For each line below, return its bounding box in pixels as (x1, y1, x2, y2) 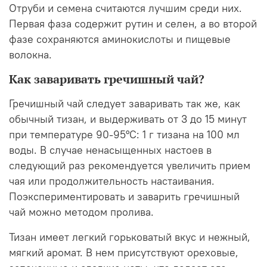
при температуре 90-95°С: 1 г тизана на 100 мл (9, 128, 240, 141)
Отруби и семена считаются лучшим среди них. (9, 1, 242, 15)
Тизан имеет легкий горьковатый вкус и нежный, (9, 230, 250, 244)
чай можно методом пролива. (9, 205, 154, 219)
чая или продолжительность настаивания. (9, 174, 215, 188)
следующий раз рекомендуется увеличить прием (9, 159, 250, 172)
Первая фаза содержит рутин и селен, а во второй (9, 17, 257, 30)
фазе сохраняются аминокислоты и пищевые (9, 32, 231, 46)
